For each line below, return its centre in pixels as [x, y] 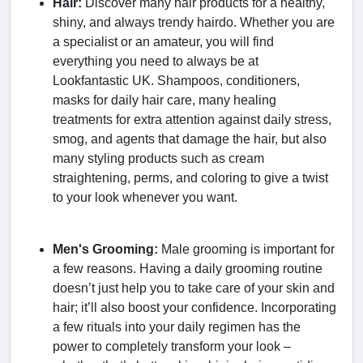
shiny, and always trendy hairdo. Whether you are [194, 22]
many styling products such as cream [158, 158]
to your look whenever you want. [145, 197]
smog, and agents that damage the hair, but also [190, 139]
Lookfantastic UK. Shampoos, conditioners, [176, 80]
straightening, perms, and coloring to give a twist [190, 177]
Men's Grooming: [107, 249]
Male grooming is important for [248, 249]
